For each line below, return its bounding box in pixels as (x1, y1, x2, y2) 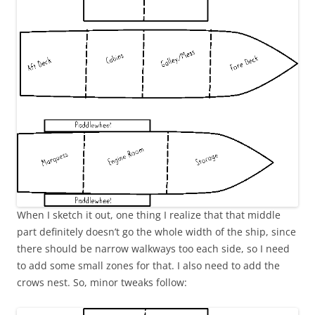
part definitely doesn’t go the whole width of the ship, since (17, 224, 296, 238)
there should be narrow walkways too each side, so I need (17, 241, 290, 255)
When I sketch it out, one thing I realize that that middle (17, 207, 281, 221)
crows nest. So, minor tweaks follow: (17, 275, 187, 289)
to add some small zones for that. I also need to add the (17, 258, 280, 272)
